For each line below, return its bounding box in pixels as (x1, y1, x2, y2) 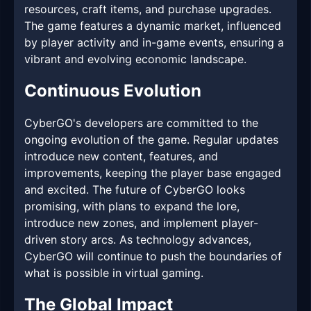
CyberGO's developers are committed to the (24, 116, 258, 131)
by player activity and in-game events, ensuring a (24, 35, 284, 50)
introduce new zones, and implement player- (24, 216, 258, 230)
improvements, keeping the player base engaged (24, 166, 281, 180)
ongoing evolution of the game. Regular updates (24, 133, 278, 147)
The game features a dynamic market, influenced (24, 19, 281, 33)
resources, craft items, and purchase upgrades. (24, 2, 271, 17)
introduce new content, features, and (24, 149, 218, 164)
